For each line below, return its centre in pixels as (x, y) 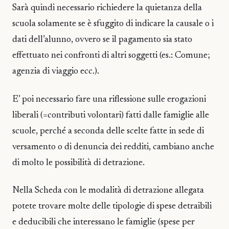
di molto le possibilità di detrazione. (78, 163)
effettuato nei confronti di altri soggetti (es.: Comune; (111, 56)
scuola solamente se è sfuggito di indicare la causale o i (113, 24)
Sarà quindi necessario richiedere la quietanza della (107, 8)
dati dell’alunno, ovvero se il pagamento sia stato (102, 40)
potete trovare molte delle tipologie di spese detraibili (112, 206)
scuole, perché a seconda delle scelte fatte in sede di (108, 131)
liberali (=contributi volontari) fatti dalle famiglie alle (111, 115)
